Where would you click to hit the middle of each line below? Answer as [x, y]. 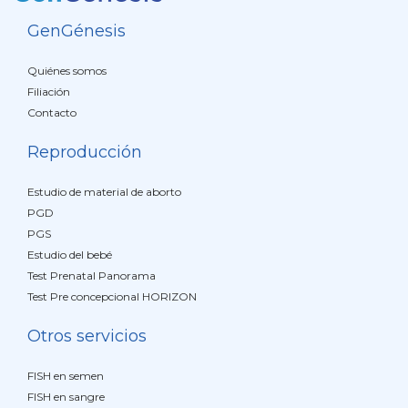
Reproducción [85, 152]
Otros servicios [87, 336]
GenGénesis [76, 31]
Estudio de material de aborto [104, 192]
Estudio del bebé [70, 255]
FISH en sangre [66, 397]
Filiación [49, 92]
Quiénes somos [67, 71]
